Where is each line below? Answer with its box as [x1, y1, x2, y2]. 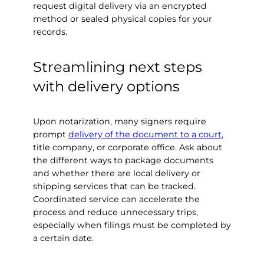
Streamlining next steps [33, 58, 202, 75]
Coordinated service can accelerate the [33, 193, 200, 204]
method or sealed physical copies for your [33, 13, 212, 24]
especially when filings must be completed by [33, 219, 231, 230]
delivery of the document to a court [68, 128, 222, 140]
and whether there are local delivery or [33, 167, 200, 179]
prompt [33, 128, 68, 140]
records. [33, 26, 67, 37]
